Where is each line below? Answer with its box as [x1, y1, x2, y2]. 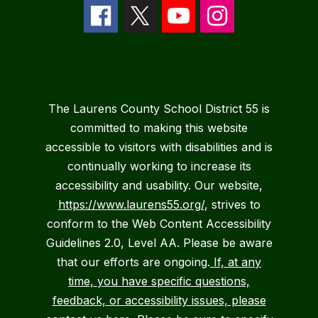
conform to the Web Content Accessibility [47, 216, 271, 231]
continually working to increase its [67, 159, 251, 174]
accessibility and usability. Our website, [55, 178, 263, 193]
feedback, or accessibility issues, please [52, 293, 266, 308]
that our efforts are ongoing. [57, 255, 210, 270]
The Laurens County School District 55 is [48, 102, 270, 116]
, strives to [204, 197, 261, 212]
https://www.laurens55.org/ [57, 197, 204, 212]
